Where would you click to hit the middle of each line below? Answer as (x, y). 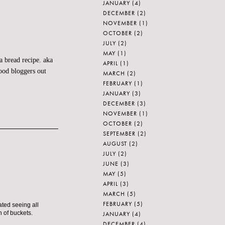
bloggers (23, 71)
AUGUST (115, 144)
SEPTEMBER (119, 134)
